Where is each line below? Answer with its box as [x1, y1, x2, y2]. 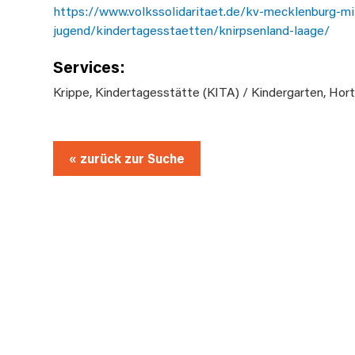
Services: [53, 55, 126, 78]
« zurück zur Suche [69, 149, 185, 166]
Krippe [53, 82, 90, 100]
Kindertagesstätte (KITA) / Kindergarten [95, 82, 324, 100]
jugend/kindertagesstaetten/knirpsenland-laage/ [53, 21, 330, 38]
